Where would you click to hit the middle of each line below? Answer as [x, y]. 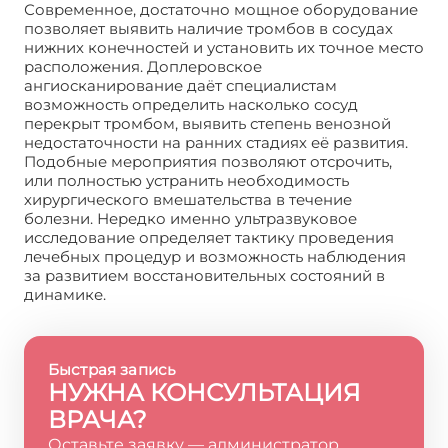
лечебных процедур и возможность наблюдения [215, 256]
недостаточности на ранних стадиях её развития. [216, 142]
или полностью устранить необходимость [186, 180]
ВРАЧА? [97, 419]
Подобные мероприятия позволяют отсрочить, [208, 161]
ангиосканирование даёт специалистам [180, 85]
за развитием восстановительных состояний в [204, 275]
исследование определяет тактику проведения [209, 237]
